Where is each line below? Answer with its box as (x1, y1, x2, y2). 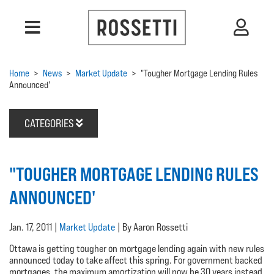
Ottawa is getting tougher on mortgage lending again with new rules (9, 243, 264, 254)
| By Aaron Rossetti (115, 221, 188, 233)
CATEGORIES (24, 117, 76, 130)
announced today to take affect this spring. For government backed (9, 254, 262, 266)
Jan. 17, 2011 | (9, 221, 59, 233)
